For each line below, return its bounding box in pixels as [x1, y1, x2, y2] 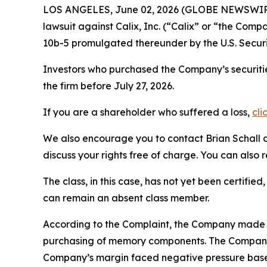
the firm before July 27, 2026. [43, 80, 174, 92]
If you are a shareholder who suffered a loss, [43, 106, 252, 118]
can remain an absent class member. [43, 192, 209, 204]
